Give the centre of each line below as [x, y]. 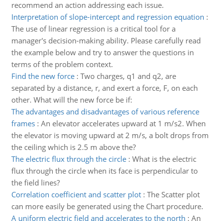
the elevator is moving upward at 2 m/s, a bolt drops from [110, 135]
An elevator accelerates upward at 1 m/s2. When [123, 123]
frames [23, 123]
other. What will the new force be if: [72, 100]
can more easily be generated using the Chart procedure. [107, 206]
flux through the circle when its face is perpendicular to [104, 171]
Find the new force [43, 76]
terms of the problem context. [62, 64]
